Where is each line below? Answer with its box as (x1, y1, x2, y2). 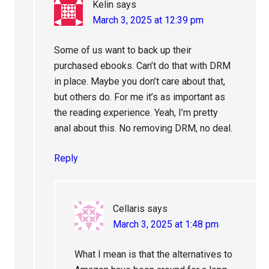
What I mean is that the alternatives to (74, 249, 233, 261)
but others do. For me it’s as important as (54, 91, 226, 103)
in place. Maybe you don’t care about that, (54, 76, 226, 88)
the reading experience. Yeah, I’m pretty (54, 107, 219, 119)
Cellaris (113, 203, 145, 215)
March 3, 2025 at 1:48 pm (113, 219, 219, 231)
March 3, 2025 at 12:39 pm (92, 14, 204, 26)
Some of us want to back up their (54, 44, 192, 56)
